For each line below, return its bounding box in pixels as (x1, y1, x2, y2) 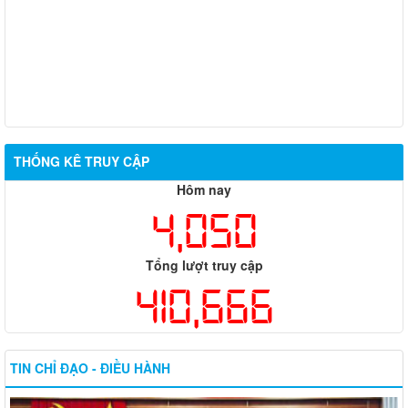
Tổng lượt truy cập (145, 256, 263, 275)
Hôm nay (177, 180, 231, 199)
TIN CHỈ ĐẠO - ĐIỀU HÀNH (10, 359, 170, 378)
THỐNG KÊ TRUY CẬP (14, 152, 149, 171)
